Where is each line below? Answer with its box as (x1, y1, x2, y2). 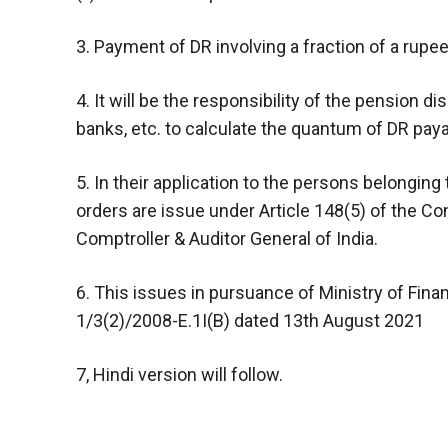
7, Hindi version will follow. (76, 363, 283, 385)
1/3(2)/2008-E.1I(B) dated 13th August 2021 (76, 309, 424, 331)
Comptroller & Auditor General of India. (76, 227, 378, 249)
